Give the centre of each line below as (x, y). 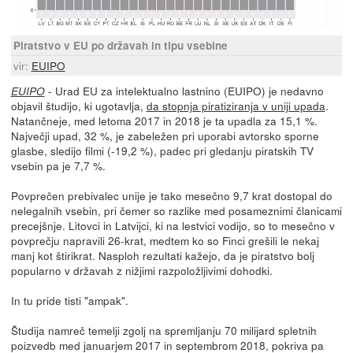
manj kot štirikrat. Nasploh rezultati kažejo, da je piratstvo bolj (162, 255)
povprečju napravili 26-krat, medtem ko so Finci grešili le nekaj (165, 240)
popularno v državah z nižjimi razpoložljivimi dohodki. (141, 270)
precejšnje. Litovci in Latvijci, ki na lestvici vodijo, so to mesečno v (173, 225)
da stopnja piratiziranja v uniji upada (236, 105)
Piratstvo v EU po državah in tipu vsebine (120, 45)
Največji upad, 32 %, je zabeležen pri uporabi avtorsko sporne (165, 135)
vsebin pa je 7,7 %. (58, 165)
